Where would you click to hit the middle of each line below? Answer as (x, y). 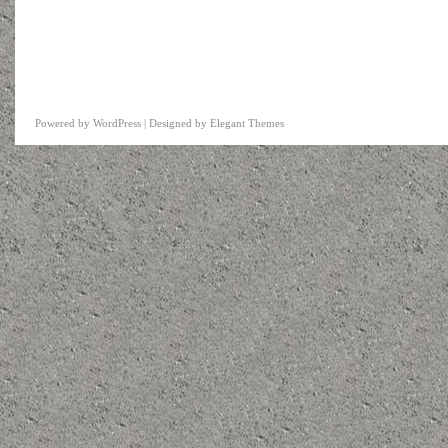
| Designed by (175, 123)
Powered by (64, 123)
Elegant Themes (247, 123)
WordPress (117, 123)
